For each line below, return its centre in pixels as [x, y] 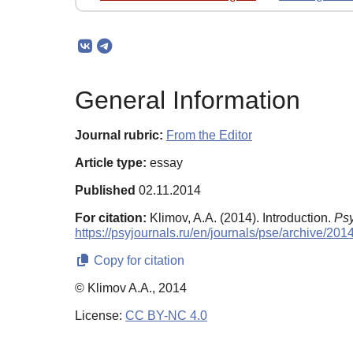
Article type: [111, 163]
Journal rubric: [119, 136]
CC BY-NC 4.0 [166, 316]
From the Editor [209, 136]
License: [100, 316]
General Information [188, 100]
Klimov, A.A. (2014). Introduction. [242, 218]
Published [105, 191]
